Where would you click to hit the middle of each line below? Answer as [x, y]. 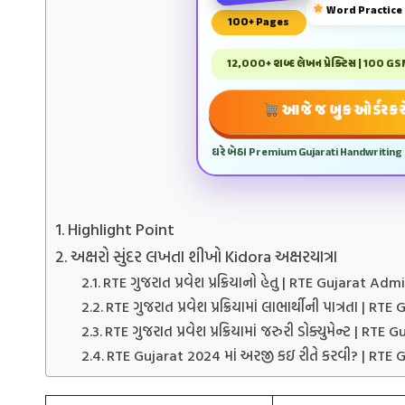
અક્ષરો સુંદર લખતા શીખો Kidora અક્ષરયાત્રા [203, 256]
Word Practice [364, 10]
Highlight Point [121, 229]
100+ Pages [259, 23]
